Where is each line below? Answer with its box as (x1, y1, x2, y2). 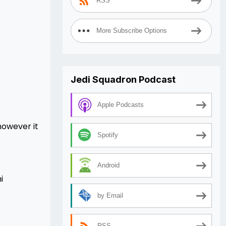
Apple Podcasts (97, 101, 144, 109)
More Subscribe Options (96, 27, 167, 35)
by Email (97, 192, 123, 200)
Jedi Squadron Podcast (71, 74, 176, 85)
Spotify (97, 131, 118, 139)
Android (97, 161, 120, 169)
